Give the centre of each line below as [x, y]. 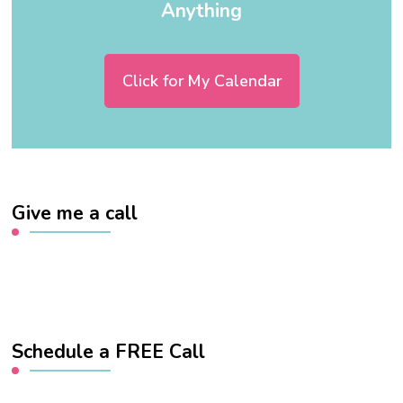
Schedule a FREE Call [109, 351]
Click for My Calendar [201, 81]
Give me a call [75, 213]
